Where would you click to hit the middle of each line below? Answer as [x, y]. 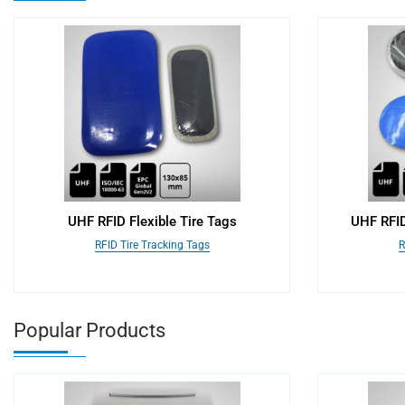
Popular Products [89, 330]
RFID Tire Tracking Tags [152, 245]
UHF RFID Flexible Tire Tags [152, 221]
